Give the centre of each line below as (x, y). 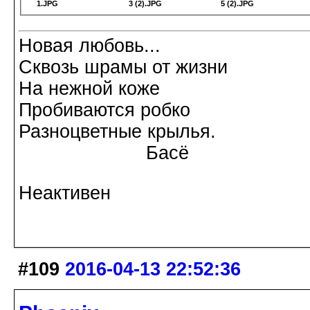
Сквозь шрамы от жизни (123, 67)
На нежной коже (89, 89)
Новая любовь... (90, 46)
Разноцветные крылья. (117, 132)
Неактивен (65, 193)
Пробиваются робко (104, 110)
